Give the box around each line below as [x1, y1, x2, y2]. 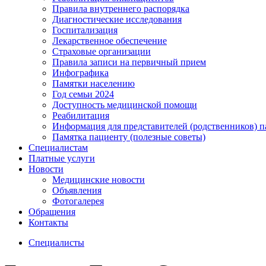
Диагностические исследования [52, 14, 182, 24]
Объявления [52, 185, 102, 195]
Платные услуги [28, 153, 95, 163]
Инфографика [52, 67, 109, 78]
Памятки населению [52, 78, 135, 88]
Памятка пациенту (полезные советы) [52, 131, 205, 142]
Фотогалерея [52, 195, 104, 206]
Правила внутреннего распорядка [52, 3, 189, 14]
